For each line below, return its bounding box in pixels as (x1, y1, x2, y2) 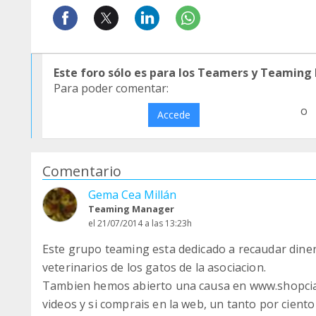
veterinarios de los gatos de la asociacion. (42, 260, 266, 275)
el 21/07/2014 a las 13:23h (88, 217, 192, 229)
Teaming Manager (88, 202, 174, 215)
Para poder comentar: (54, 80, 169, 96)
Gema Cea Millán (88, 187, 176, 202)
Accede (157, 108, 190, 121)
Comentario (42, 162, 121, 181)
